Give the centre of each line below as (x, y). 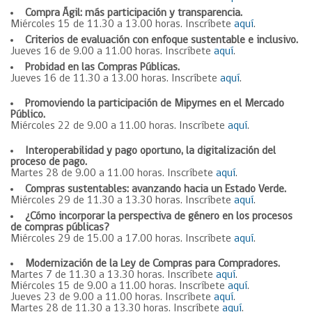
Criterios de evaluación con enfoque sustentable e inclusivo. (162, 40)
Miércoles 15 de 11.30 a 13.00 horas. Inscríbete (122, 24)
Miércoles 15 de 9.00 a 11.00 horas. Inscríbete (119, 286)
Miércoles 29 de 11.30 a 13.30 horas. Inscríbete (122, 201)
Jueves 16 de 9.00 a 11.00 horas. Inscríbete (112, 52)
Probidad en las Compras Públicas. (102, 68)
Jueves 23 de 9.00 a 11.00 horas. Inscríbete (112, 297)
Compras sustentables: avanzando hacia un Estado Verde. (156, 189)
